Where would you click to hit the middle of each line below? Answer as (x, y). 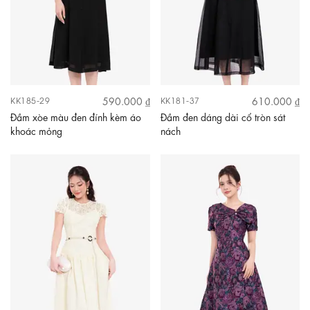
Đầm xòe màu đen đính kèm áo (76, 116)
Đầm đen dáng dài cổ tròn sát (222, 116)
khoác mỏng (36, 130)
